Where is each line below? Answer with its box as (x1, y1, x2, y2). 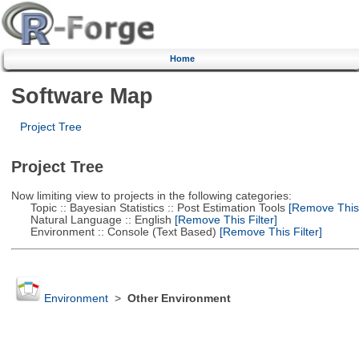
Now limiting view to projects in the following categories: (10, 189, 292, 202)
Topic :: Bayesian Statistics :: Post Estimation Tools (10, 201, 285, 214)
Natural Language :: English (10, 213, 171, 226)
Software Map (10, 83, 153, 108)
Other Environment (127, 292, 231, 305)
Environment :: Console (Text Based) (10, 225, 216, 238)
